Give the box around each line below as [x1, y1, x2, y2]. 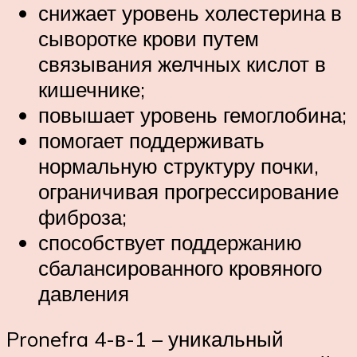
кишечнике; [38, 76, 145, 102]
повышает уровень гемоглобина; [38, 101, 347, 127]
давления [38, 280, 129, 306]
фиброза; [38, 203, 127, 229]
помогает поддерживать [38, 127, 265, 153]
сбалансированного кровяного [38, 254, 322, 280]
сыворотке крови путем [38, 25, 259, 51]
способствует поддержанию [38, 229, 302, 255]
